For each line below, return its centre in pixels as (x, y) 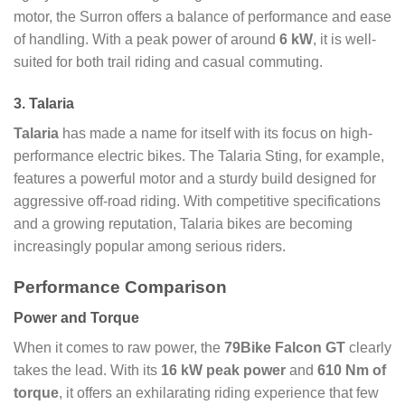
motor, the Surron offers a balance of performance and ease (202, 17)
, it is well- (344, 40)
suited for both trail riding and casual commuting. (168, 62)
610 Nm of (352, 371)
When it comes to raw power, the (119, 348)
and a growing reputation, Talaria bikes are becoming (183, 224)
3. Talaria (44, 104)
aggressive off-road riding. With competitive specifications (197, 202)
